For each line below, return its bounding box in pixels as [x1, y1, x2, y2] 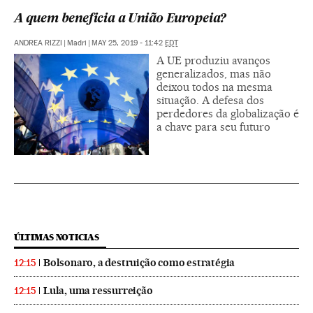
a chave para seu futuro [156, 119, 270, 133]
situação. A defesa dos [156, 93, 264, 107]
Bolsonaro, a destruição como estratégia [43, 256, 235, 269]
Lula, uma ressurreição [43, 284, 153, 297]
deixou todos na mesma [156, 80, 272, 94]
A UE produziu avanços [156, 53, 270, 67]
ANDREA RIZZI [14, 38, 62, 48]
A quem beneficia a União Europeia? [14, 13, 226, 25]
